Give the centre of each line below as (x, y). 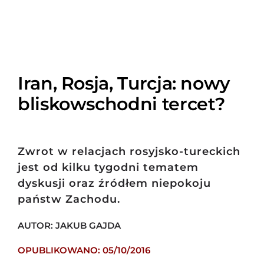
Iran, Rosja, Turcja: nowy (124, 83)
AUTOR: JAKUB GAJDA (69, 225)
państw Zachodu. (69, 199)
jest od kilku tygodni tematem (108, 167)
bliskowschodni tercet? (121, 104)
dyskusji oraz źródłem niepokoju (114, 183)
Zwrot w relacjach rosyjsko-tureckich (129, 151)
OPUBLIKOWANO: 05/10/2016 (84, 250)
